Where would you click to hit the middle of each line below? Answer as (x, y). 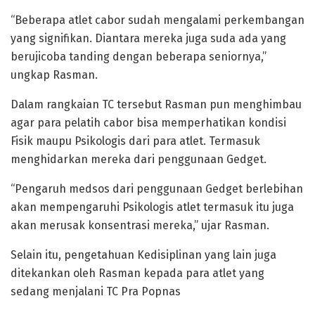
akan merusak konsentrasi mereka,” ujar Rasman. (140, 226)
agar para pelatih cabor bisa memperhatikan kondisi (148, 123)
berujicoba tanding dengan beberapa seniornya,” (139, 57)
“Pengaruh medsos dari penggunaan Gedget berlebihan (157, 189)
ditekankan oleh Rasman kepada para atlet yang (137, 274)
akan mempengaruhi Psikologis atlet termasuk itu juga (152, 207)
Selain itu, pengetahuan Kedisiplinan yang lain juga (143, 255)
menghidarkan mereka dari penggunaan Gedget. (139, 160)
